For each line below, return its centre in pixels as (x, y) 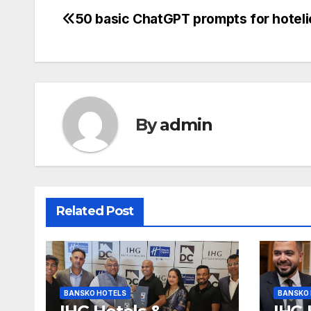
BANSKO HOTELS (95, 293)
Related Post (95, 211)
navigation (118, 53)
